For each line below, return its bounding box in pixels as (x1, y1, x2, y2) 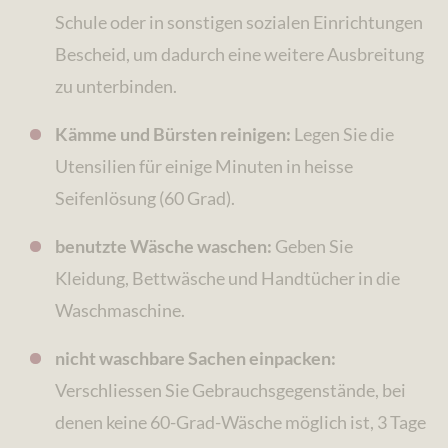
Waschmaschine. (55, 299, 186, 322)
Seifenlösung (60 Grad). (55, 187, 236, 210)
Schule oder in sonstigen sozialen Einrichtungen (55, 11, 424, 34)
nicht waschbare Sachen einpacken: (55, 347, 337, 370)
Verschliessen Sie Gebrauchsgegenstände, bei (55, 379, 407, 402)
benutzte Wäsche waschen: (55, 235, 273, 258)
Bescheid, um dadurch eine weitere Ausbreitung (55, 43, 425, 66)
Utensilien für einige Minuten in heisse (55, 155, 354, 178)
